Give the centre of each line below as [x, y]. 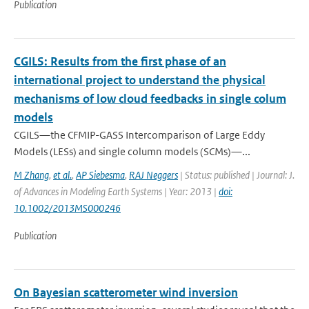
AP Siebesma [100, 175]
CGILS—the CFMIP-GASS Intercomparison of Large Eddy [139, 135]
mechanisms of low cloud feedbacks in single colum [150, 99]
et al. [62, 175]
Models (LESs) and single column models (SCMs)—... [132, 151]
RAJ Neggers [153, 175]
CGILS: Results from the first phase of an [120, 61]
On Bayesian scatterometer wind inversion [126, 292]
